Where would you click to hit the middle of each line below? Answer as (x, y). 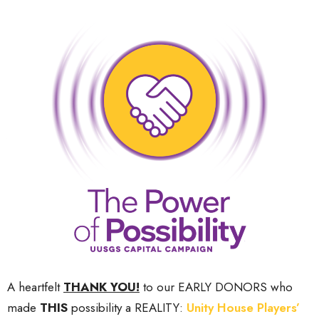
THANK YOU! (101, 287)
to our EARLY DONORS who (216, 287)
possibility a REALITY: (127, 307)
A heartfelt (35, 287)
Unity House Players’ (243, 307)
